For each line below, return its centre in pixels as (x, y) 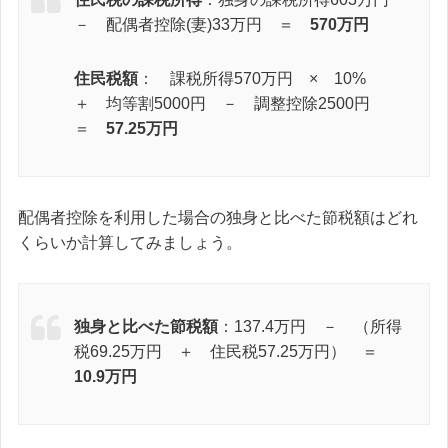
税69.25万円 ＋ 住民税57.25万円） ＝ (234, 352)
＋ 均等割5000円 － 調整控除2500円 (230, 103)
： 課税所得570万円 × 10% (260, 78)
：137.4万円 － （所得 (310, 327)
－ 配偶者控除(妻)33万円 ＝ (192, 24)
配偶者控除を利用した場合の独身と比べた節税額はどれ (218, 217)
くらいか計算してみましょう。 (130, 242)
